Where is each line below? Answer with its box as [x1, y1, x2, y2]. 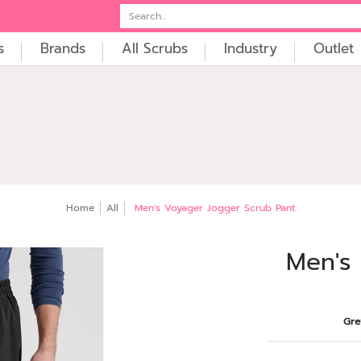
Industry [224, 38, 277, 59]
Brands [40, 38, 85, 59]
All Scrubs [122, 38, 188, 59]
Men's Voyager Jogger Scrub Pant [134, 201, 296, 216]
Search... [120, 3, 152, 15]
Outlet [313, 38, 354, 59]
